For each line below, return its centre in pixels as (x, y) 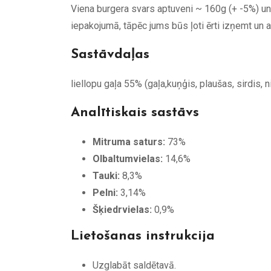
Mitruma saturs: (129, 142)
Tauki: (106, 175)
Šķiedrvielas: (122, 209)
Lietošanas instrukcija (143, 236)
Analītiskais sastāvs (135, 113)
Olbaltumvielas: (128, 158)
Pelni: (105, 192)
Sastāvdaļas (110, 54)
